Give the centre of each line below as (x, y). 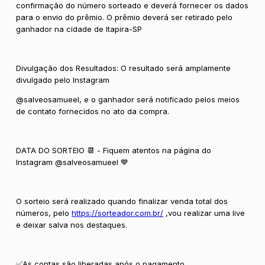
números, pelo (44, 213)
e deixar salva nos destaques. (72, 224)
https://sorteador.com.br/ (118, 213)
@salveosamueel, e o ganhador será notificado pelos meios (128, 99)
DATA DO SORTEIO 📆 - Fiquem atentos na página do (114, 150)
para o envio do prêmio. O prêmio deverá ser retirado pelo (125, 17)
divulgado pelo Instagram (63, 80)
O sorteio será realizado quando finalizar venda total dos (122, 201)
